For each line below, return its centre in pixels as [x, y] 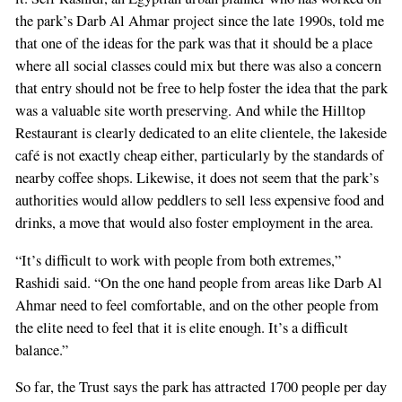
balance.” [41, 350]
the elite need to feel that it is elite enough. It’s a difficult [181, 327]
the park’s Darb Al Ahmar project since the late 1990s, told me [199, 21]
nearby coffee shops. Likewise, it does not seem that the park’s [197, 178]
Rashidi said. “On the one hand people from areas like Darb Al [198, 282]
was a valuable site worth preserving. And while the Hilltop [190, 111]
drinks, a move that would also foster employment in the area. [194, 223]
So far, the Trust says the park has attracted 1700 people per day [201, 387]
